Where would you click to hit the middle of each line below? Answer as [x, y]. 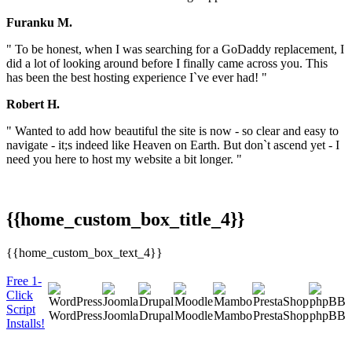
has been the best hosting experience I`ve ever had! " [137, 78]
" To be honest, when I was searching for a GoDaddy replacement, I [175, 49]
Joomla [120, 315]
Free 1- [24, 280]
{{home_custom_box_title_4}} [125, 219]
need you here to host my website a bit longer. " [124, 159]
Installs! [26, 323]
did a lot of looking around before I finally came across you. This [167, 64]
